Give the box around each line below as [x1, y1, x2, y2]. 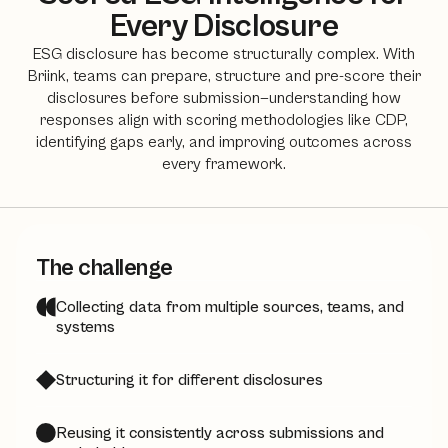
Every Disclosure [110, 8, 338, 45]
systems [56, 318, 115, 336]
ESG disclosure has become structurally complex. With [33, 45, 415, 63]
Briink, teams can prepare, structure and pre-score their [27, 67, 421, 85]
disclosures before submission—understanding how [47, 89, 401, 107]
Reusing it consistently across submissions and [56, 424, 384, 442]
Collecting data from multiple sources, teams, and [56, 298, 404, 316]
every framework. [162, 155, 286, 173]
